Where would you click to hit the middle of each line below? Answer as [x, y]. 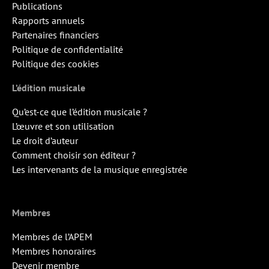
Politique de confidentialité [68, 49]
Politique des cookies [56, 63]
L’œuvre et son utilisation [63, 126]
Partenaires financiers [56, 35]
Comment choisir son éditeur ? [74, 155]
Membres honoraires [54, 251]
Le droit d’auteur [45, 140]
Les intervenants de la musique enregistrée [100, 169]
